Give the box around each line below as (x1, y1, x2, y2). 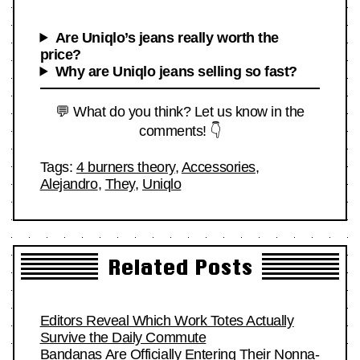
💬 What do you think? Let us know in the (55, 103, 305, 120)
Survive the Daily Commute (39, 329, 207, 346)
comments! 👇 (138, 122, 222, 139)
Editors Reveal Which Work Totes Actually (39, 313, 294, 329)
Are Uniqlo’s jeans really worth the (55, 29, 279, 46)
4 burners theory (76, 158, 175, 175)
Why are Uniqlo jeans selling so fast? (55, 63, 298, 80)
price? (39, 46, 81, 63)
